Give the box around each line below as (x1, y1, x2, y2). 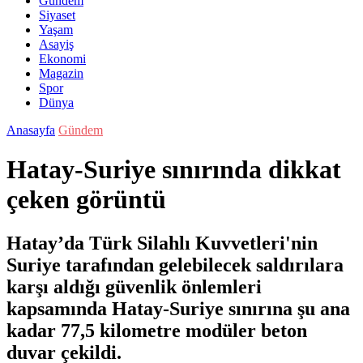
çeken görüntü (6, 185, 166, 215)
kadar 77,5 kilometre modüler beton (6, 319, 307, 341)
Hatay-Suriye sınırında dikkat (6, 155, 341, 185)
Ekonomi (39, 52, 86, 66)
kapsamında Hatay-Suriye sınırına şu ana (6, 297, 350, 319)
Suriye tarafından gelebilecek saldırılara (6, 254, 344, 275)
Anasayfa (6, 123, 55, 137)
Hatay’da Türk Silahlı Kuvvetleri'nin (6, 232, 318, 254)
